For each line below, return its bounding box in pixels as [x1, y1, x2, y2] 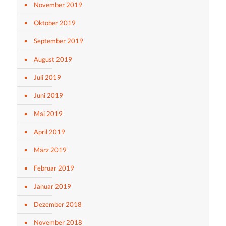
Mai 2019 [33, 109, 63, 118]
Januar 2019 [33, 182, 71, 190]
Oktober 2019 [33, 18, 76, 27]
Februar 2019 [33, 163, 74, 172]
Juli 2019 [33, 73, 61, 81]
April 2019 [33, 127, 65, 136]
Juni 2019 [33, 91, 63, 99]
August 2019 [33, 54, 72, 63]
